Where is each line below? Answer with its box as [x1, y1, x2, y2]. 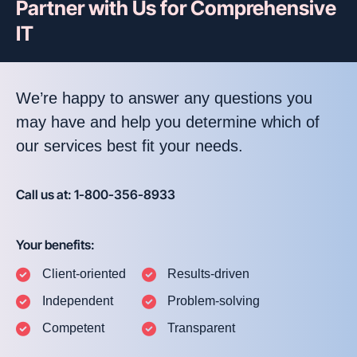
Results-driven [167, 267, 249, 281]
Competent [41, 321, 104, 335]
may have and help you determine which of [16, 113, 320, 131]
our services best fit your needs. [16, 137, 243, 155]
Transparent [167, 321, 235, 335]
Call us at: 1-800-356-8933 [16, 186, 175, 203]
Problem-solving [167, 294, 260, 308]
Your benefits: [16, 237, 95, 253]
